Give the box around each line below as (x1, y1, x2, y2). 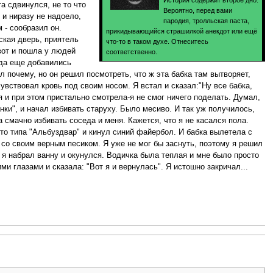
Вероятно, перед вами (163, 7, 232, 15)
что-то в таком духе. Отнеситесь (105, 38, 208, 46)
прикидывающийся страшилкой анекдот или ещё (105, 27, 257, 35)
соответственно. (105, 48, 157, 56)
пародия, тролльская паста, (163, 17, 249, 25)
